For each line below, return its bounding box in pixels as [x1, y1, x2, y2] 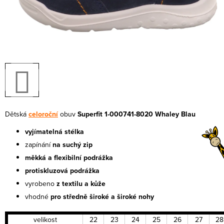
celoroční [28, 109, 58, 119]
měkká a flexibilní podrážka [25, 152, 113, 163]
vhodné [25, 191, 50, 201]
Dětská [5, 109, 28, 119]
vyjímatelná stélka [25, 126, 84, 137]
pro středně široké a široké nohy [50, 191, 154, 202]
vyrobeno [25, 178, 54, 188]
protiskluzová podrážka [25, 165, 99, 176]
